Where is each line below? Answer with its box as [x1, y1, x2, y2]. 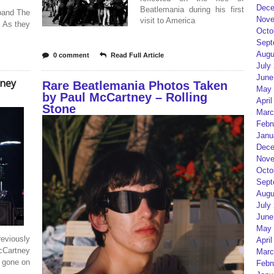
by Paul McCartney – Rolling [42, 91, 207, 104]
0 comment [53, 51, 89, 59]
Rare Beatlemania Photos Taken [42, 79, 228, 92]
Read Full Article [111, 51, 164, 59]
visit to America [140, 16, 195, 25]
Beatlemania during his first [140, 5, 244, 14]
